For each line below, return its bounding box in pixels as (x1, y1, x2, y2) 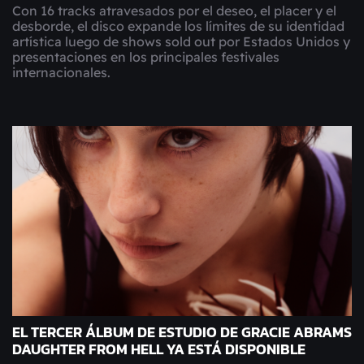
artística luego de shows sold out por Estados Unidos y (12, 33, 350, 50)
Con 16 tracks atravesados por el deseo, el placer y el (12, 2, 336, 19)
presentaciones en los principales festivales (12, 49, 279, 65)
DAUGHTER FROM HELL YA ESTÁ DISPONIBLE (12, 339, 305, 360)
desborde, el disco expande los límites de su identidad (12, 18, 344, 34)
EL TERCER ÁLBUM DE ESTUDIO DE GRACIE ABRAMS (12, 322, 352, 343)
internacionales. (12, 64, 110, 80)
